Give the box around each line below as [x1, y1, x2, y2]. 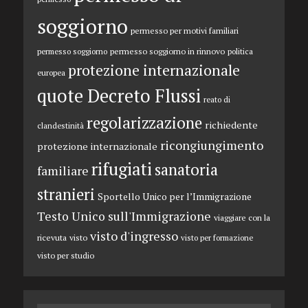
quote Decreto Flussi [36, 84, 201, 109]
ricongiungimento [159, 137, 263, 154]
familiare [36, 162, 89, 179]
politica [227, 46, 253, 57]
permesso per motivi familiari [130, 25, 239, 36]
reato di [203, 94, 230, 105]
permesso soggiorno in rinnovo [109, 45, 225, 57]
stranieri [36, 184, 95, 206]
